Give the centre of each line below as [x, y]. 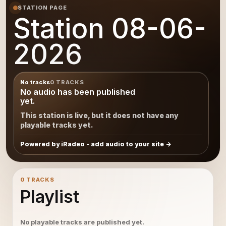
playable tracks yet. [57, 125]
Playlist [50, 196]
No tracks [35, 82]
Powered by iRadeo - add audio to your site [92, 144]
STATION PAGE [42, 8]
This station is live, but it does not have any [99, 115]
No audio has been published [78, 92]
